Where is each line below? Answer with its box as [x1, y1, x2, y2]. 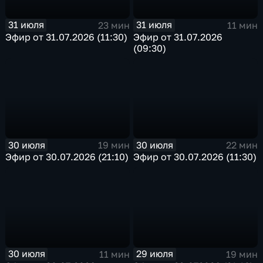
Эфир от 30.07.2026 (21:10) [5, 151, 129, 163]
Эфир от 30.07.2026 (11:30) [133, 151, 257, 163]
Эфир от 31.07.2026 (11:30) [5, 31, 128, 43]
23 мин [97, 19, 130, 31]
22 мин [225, 139, 258, 151]
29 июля [136, 248, 174, 260]
